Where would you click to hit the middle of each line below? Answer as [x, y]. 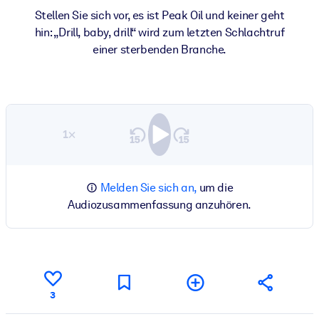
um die [215, 187]
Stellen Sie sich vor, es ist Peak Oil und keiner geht [159, 15]
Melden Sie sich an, [148, 187]
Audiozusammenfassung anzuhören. [159, 204]
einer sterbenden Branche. [159, 49]
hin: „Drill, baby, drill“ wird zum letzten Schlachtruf [159, 32]
